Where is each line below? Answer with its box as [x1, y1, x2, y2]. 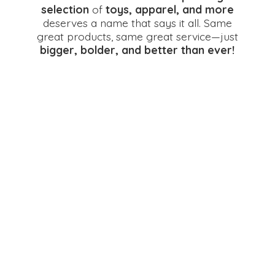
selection [41, 2, 89, 16]
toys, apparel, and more [105, 2, 234, 16]
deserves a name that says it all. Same [42, 16, 232, 29]
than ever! [181, 43, 235, 56]
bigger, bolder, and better [40, 43, 182, 56]
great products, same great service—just [36, 29, 238, 43]
